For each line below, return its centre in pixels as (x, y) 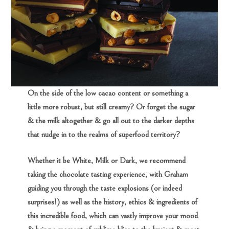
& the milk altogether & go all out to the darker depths (111, 121)
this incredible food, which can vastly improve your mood (113, 216)
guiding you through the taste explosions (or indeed (105, 188)
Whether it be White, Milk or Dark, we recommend (107, 161)
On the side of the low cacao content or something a (108, 93)
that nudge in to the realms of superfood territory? (104, 134)
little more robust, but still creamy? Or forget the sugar (112, 107)
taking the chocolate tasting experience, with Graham (108, 174)
